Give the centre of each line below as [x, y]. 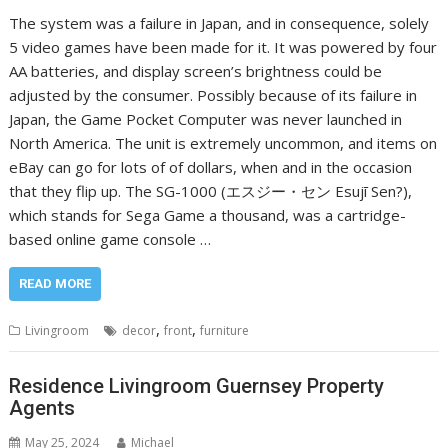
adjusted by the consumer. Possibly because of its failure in [213, 95]
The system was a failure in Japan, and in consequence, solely [219, 23]
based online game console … [110, 239]
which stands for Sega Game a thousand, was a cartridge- [208, 215]
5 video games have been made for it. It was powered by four [223, 47]
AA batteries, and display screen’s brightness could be [196, 71]
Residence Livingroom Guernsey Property [197, 385]
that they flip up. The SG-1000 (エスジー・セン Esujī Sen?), [211, 191]
